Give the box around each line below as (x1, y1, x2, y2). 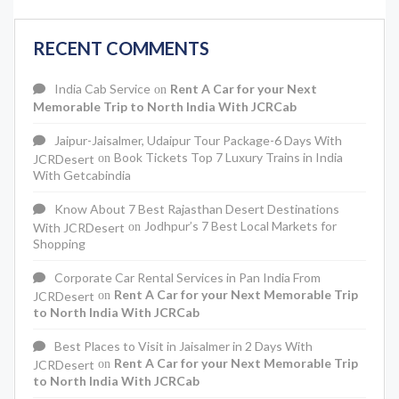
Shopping (33, 236, 85, 250)
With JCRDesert (33, 220, 125, 234)
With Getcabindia (33, 167, 131, 182)
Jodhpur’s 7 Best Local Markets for (144, 218, 337, 234)
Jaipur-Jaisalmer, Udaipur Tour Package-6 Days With (54, 133, 342, 149)
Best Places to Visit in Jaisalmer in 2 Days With (54, 338, 313, 354)
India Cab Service (54, 81, 151, 97)
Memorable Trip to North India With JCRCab (33, 99, 297, 113)
